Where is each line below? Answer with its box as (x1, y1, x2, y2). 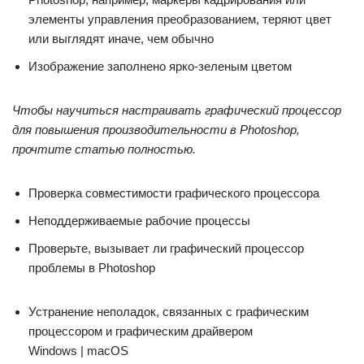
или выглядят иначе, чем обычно (28, 32, 214, 45)
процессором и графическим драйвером (28, 324, 253, 338)
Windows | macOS (28, 344, 128, 357)
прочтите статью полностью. (12, 142, 196, 156)
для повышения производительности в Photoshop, (12, 123, 300, 136)
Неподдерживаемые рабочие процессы (28, 214, 250, 227)
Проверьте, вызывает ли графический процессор (28, 241, 304, 255)
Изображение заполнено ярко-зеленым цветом (28, 59, 292, 73)
